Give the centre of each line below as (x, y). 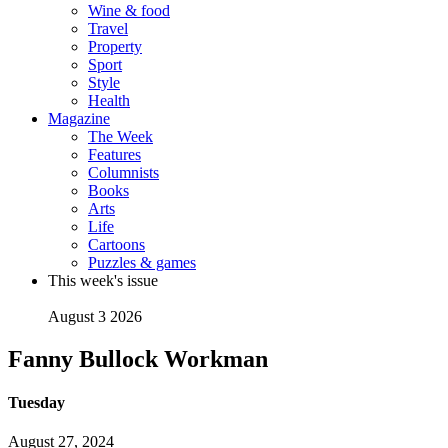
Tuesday (36, 403)
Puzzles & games (142, 262)
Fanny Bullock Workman (138, 358)
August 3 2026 (95, 316)
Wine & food (129, 10)
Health (109, 100)
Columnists (123, 172)
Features (114, 154)
